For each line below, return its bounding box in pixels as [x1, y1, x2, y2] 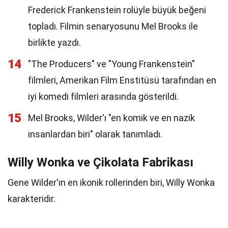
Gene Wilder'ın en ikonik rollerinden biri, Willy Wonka [8, 177, 215, 188]
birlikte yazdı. [28, 37, 81, 48]
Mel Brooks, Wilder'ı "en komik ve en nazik [28, 112, 195, 123]
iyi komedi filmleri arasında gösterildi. [28, 91, 179, 102]
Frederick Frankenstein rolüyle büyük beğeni [28, 5, 206, 15]
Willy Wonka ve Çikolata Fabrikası [8, 155, 193, 169]
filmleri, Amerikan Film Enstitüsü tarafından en [28, 75, 216, 85]
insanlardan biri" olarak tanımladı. [28, 129, 162, 139]
